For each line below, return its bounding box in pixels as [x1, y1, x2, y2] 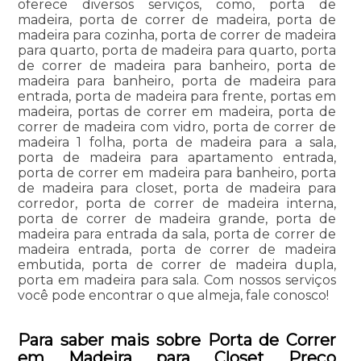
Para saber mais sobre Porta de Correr [17, 330, 337, 351]
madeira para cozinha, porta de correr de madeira [17, 27, 337, 44]
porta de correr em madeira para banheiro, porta [17, 165, 337, 181]
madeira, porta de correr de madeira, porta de [17, 12, 337, 28]
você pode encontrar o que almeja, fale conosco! [17, 288, 329, 304]
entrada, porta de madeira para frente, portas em [17, 89, 337, 105]
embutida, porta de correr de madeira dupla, [17, 257, 337, 273]
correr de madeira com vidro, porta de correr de [17, 119, 337, 135]
